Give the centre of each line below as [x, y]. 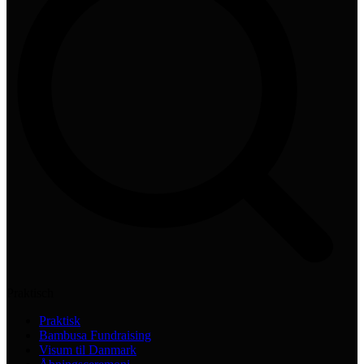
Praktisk [60, 320]
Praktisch [30, 292]
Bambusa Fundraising [95, 335]
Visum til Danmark [88, 349]
